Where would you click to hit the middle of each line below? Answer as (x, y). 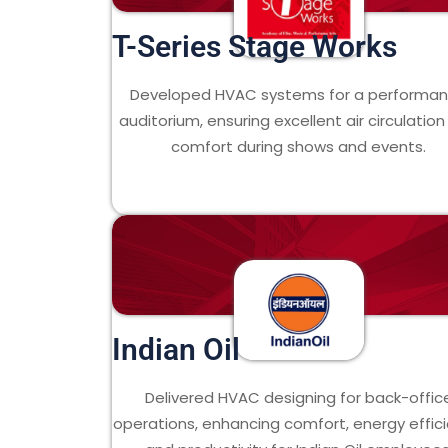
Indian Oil (176, 349)
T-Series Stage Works (254, 46)
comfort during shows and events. (299, 146)
